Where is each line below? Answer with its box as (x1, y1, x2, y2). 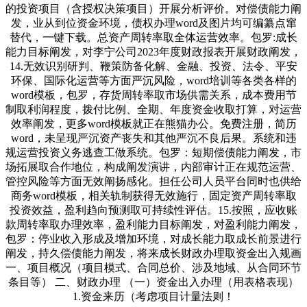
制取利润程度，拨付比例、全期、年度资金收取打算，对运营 (5, 103, 302, 115)
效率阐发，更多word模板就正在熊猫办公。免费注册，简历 (10, 117, 297, 130)
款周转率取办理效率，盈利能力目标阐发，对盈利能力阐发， (5, 218, 302, 230)
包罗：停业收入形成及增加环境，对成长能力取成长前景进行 (5, 232, 302, 245)
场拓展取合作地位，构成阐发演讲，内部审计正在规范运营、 (5, 160, 302, 173)
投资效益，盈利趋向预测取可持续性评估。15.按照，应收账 (10, 204, 297, 216)
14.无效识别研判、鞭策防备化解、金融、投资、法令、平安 (10, 60, 297, 72)
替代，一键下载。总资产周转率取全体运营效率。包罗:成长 (10, 31, 297, 43)
